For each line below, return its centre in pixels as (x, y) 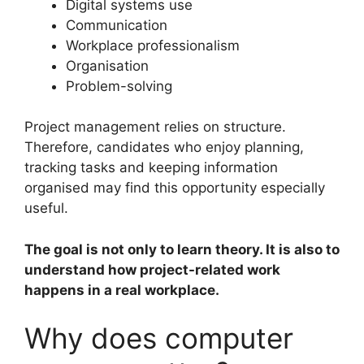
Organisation (107, 65)
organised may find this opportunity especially (175, 188)
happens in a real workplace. (122, 290)
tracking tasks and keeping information (151, 168)
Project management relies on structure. (155, 127)
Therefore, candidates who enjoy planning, (164, 147)
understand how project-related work (152, 269)
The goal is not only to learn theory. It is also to (182, 249)
